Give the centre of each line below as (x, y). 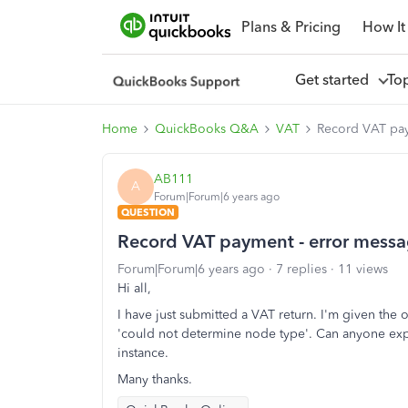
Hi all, (134, 288)
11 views (363, 269)
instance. (143, 353)
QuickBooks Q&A (207, 129)
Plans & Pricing (291, 26)
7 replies (301, 269)
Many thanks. (155, 379)
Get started (335, 79)
